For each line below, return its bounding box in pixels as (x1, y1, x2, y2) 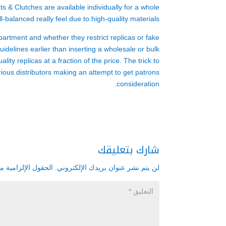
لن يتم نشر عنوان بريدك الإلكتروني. (55, 163, 159, 172)
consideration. (117, 80, 159, 88)
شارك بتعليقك (98, 140, 159, 159)
